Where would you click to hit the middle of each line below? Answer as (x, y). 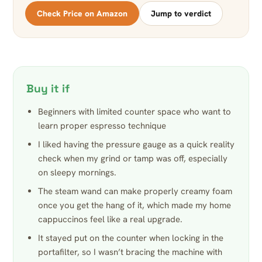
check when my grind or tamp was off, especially (133, 159)
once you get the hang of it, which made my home (135, 206)
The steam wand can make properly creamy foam (135, 192)
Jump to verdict (181, 14)
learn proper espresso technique (102, 126)
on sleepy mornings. (77, 173)
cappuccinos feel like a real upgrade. (110, 220)
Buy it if (48, 89)
